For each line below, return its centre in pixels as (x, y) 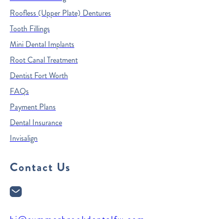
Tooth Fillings (30, 29)
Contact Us (40, 167)
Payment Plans (33, 107)
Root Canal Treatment (44, 60)
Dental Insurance (36, 123)
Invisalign (24, 138)
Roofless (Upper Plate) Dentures (60, 13)
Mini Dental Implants (42, 44)
